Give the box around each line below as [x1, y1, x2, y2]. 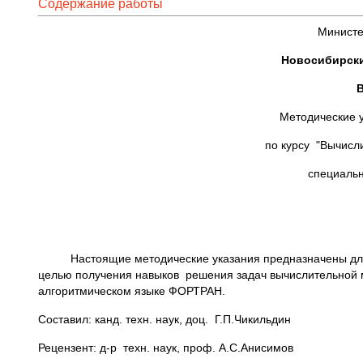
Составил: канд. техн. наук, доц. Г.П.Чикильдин [38, 313, 291, 326]
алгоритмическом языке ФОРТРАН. [38, 284, 225, 297]
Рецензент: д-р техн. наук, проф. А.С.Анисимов [38, 341, 293, 354]
